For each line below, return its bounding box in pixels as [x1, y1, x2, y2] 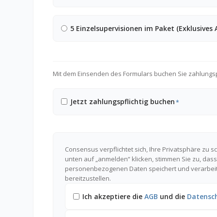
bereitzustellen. [65, 173, 111, 183]
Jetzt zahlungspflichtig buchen [70, 96, 175, 106]
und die [157, 191, 187, 201]
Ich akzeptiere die [82, 191, 144, 201]
